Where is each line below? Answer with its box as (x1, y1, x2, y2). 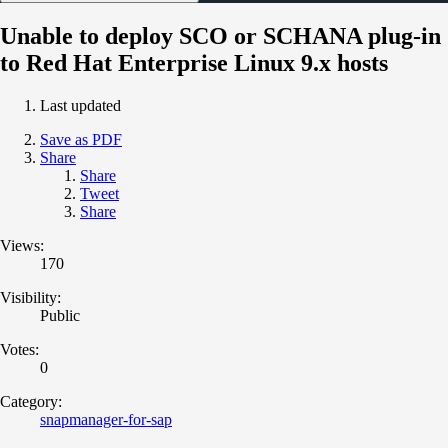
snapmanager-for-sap (40, 410, 172, 428)
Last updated (40, 96, 121, 114)
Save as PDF (40, 130, 122, 148)
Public (40, 306, 80, 324)
